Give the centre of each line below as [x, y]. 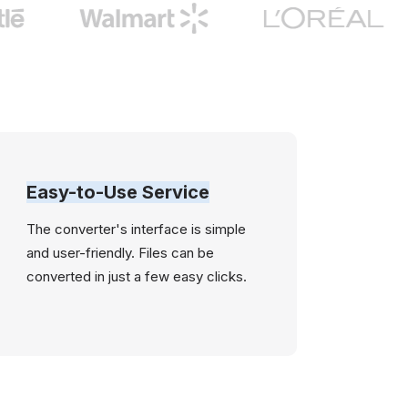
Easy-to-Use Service [118, 192]
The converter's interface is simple [137, 229]
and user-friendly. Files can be [121, 253]
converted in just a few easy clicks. [137, 276]
